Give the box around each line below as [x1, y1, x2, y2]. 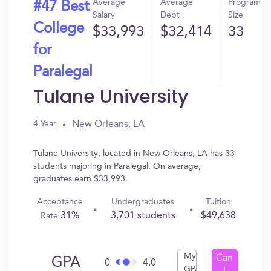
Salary [93, 11, 115, 19]
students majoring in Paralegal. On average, [33, 162, 201, 171]
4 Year [33, 120, 56, 128]
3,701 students [110, 211, 175, 221]
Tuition [205, 198, 231, 206]
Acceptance [37, 198, 83, 206]
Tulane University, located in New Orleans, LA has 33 [33, 149, 235, 158]
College [33, 22, 84, 36]
